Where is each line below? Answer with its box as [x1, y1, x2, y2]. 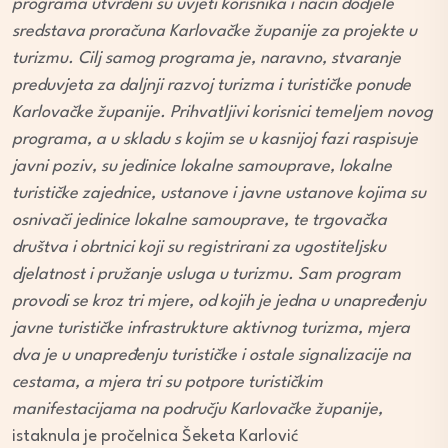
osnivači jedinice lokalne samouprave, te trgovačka [12, 212, 387, 230]
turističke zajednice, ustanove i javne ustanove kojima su [12, 185, 426, 203]
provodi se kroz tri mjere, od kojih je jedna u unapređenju [12, 293, 426, 311]
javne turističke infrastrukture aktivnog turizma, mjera [12, 320, 410, 338]
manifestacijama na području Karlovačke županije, [12, 401, 383, 419]
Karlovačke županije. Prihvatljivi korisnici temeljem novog [12, 104, 433, 122]
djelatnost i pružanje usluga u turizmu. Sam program [12, 266, 401, 284]
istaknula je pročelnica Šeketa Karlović [12, 428, 298, 446]
